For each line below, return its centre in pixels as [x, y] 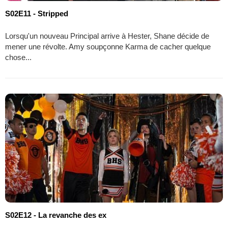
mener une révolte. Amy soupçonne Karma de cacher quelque [108, 46]
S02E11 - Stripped [37, 13]
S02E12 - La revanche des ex [56, 215]
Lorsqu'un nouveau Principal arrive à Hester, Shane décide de [107, 36]
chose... [18, 57]
